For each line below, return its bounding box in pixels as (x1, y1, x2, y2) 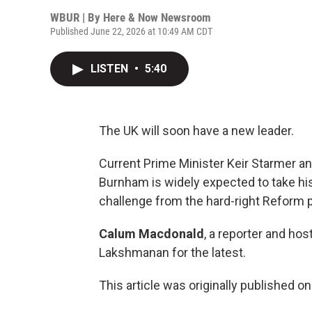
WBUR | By (50, 10, 103, 24)
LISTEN (91, 62, 131, 75)
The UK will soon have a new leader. (99, 123, 294, 138)
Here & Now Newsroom (103, 10, 211, 24)
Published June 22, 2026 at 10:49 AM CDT (50, 26, 212, 37)
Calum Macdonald (99, 226, 204, 241)
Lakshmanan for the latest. (99, 245, 246, 260)
